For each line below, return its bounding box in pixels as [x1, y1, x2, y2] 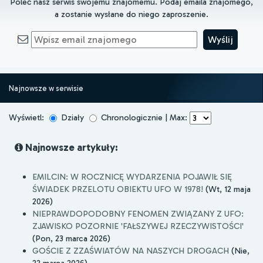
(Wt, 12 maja [203, 184, 251, 195]
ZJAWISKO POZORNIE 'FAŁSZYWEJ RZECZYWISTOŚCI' [32, 221, 244, 232]
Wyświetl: [9, 112, 46, 123]
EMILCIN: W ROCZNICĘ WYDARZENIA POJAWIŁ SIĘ [32, 171, 232, 183]
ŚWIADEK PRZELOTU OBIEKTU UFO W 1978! [32, 184, 203, 195]
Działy [59, 112, 86, 123]
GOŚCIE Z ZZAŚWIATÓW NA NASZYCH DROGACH [32, 245, 229, 257]
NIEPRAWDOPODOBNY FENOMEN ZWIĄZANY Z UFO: [32, 208, 244, 220]
